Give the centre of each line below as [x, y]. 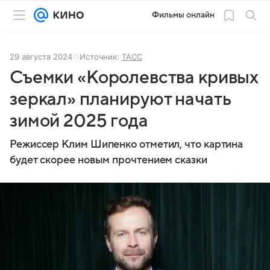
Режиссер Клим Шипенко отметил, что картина [127, 144]
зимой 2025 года [79, 121]
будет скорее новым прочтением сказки [108, 160]
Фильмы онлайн [183, 15]
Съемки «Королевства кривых [134, 77]
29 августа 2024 [41, 57]
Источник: [101, 57]
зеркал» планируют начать [121, 99]
